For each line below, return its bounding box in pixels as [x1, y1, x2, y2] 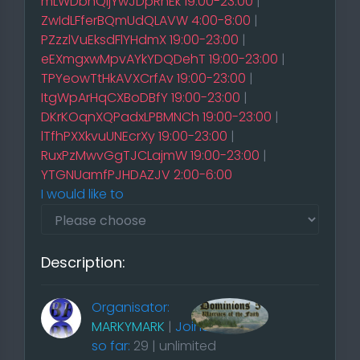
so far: [91, 337, 133, 355]
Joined [174, 317, 219, 336]
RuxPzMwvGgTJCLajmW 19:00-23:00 [41, 146, 260, 165]
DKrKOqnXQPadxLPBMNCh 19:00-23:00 [41, 108, 272, 126]
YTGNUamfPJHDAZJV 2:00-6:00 [41, 166, 232, 184]
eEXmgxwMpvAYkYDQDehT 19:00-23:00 [41, 50, 278, 68]
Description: [41, 252, 125, 272]
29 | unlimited [133, 337, 216, 355]
